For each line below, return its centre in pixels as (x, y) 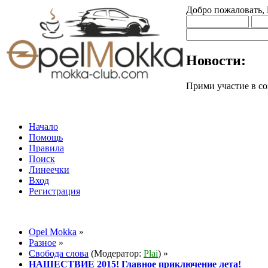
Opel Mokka (53, 232)
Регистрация (54, 191)
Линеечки (49, 169)
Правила (46, 148)
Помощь (46, 137)
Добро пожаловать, (226, 10)
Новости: (216, 60)
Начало (43, 126)
